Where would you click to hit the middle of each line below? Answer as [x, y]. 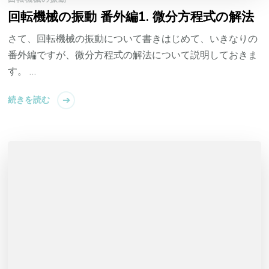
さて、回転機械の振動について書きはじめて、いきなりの [133, 39]
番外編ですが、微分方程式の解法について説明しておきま [133, 55]
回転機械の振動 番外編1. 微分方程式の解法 [131, 17]
